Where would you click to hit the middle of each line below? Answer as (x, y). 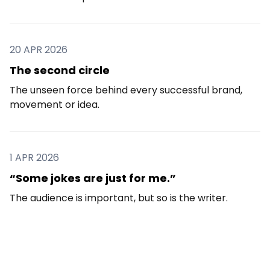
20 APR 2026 (39, 49)
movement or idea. (55, 104)
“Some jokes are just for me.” (93, 178)
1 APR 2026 (34, 157)
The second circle (60, 70)
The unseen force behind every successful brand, (126, 90)
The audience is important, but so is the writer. (119, 198)
